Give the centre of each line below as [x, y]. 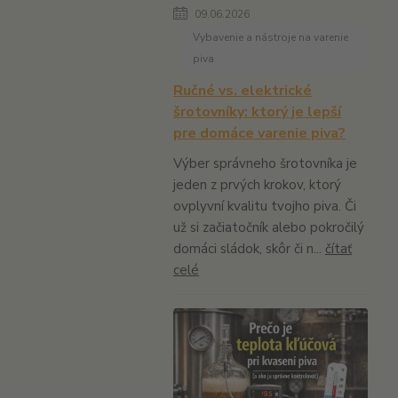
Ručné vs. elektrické [243, 90]
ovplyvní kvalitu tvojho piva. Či [265, 206]
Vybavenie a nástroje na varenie [271, 37]
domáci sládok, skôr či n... [249, 248]
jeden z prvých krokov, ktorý [257, 184]
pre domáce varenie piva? [259, 133]
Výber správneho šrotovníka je [265, 163]
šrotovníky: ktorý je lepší [257, 111]
